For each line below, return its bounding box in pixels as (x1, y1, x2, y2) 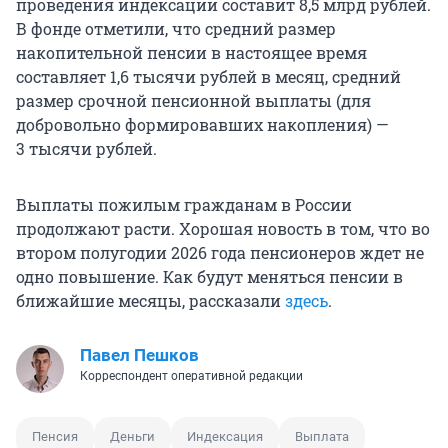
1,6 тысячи (110, 66, 196, 88)
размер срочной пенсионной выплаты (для (16, 90, 371, 112)
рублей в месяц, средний (196, 66, 401, 88)
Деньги (110, 429, 155, 445)
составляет (16, 66, 110, 88)
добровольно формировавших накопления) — (16, 114, 389, 136)
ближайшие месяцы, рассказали (16, 290, 285, 312)
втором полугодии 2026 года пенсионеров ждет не (16, 242, 424, 264)
